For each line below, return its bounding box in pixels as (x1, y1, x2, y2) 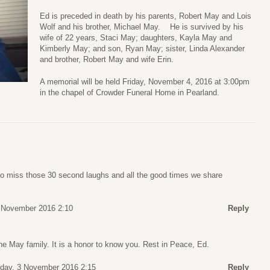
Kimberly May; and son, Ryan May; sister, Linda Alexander (40, 43, 245, 53)
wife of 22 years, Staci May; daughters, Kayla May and (40, 33, 232, 42)
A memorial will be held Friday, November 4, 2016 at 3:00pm (40, 77, 250, 87)
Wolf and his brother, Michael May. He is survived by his (40, 22, 243, 31)
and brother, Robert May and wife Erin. (40, 54, 174, 64)
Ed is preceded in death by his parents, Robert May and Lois (40, 11, 251, 20)
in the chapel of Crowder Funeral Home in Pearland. (40, 88, 219, 98)
